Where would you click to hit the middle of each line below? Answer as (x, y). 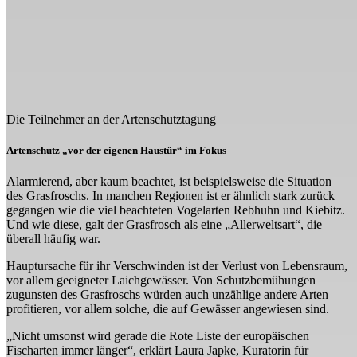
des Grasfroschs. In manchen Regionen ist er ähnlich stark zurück (171, 195)
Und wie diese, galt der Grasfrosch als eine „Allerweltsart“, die (164, 224)
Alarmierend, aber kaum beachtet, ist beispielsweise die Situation (169, 181)
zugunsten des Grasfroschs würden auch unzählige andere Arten (167, 294)
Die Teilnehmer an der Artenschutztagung (111, 119)
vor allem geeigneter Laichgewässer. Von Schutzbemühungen (161, 280)
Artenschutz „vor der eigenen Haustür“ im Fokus (116, 150)
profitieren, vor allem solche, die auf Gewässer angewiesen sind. (168, 308)
